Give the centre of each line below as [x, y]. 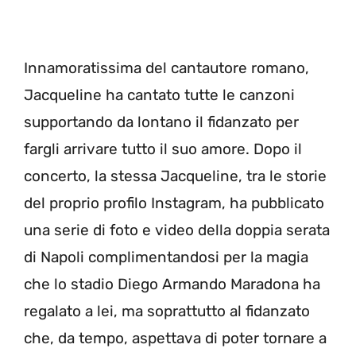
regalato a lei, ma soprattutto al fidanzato [167, 311]
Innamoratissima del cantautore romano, [166, 68]
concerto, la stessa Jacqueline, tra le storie [175, 176]
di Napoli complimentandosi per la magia [166, 257]
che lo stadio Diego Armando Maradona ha [172, 284]
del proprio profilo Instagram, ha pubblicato [174, 203]
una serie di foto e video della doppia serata [177, 230]
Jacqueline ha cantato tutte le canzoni [159, 95]
